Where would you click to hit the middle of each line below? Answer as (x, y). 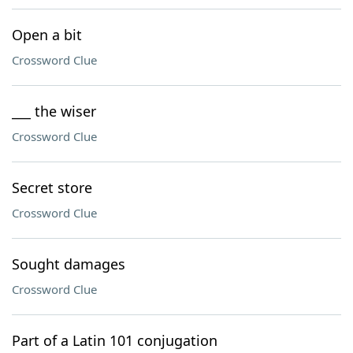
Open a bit (47, 35)
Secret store (52, 188)
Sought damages (69, 264)
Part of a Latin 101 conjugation (115, 340)
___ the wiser (54, 111)
